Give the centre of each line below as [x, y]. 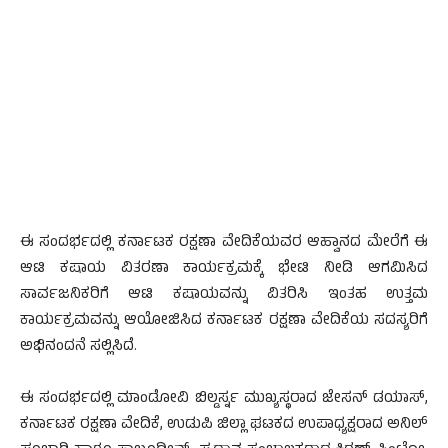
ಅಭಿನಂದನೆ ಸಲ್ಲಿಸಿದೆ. [78, 348]
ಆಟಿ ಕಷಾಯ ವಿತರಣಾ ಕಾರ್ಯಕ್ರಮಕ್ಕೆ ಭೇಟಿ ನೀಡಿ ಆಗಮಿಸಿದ [224, 270]
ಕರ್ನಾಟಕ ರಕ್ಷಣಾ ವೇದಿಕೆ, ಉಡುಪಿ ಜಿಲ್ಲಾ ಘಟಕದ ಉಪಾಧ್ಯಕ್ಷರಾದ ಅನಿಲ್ [224, 426]
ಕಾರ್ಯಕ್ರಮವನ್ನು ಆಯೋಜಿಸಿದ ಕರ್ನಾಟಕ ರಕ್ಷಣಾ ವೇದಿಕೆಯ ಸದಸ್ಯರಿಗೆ [224, 322]
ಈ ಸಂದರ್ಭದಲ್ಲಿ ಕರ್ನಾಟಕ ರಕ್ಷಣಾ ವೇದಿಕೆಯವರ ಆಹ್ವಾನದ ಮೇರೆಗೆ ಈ [224, 244]
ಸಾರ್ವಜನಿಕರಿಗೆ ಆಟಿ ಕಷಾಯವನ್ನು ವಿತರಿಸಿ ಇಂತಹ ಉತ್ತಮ [224, 296]
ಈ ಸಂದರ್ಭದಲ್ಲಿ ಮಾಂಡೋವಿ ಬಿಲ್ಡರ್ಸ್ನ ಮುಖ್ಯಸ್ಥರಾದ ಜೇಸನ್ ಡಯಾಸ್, [224, 400]
